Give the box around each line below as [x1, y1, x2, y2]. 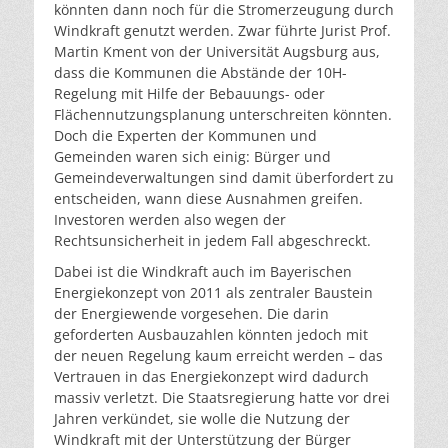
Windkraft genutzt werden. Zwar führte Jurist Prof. [54, 21, 391, 40]
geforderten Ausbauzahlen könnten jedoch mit [54, 325, 368, 344]
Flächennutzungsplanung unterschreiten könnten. [54, 105, 392, 124]
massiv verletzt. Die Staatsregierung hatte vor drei [54, 388, 390, 407]
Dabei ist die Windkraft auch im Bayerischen [54, 262, 352, 281]
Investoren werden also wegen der [54, 210, 286, 229]
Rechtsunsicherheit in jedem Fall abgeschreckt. [54, 231, 371, 250]
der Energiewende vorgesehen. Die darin [54, 304, 329, 323]
